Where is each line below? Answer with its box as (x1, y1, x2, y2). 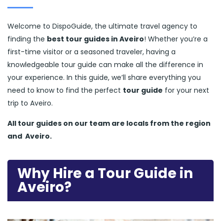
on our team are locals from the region (63, 118, 211, 128)
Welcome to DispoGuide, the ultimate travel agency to (7, 21, 197, 31)
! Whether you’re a (144, 34, 208, 44)
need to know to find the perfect (7, 85, 123, 95)
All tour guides (7, 118, 63, 128)
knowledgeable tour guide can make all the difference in (7, 60, 203, 70)
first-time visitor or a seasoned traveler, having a (7, 47, 176, 57)
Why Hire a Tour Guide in (17, 164, 193, 183)
